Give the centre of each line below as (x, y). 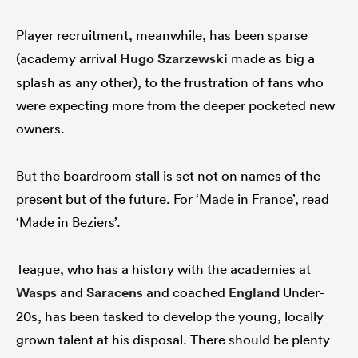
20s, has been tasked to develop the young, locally (170, 316)
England (254, 293)
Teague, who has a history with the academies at (163, 269)
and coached (186, 292)
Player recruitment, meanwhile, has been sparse (162, 35)
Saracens (115, 293)
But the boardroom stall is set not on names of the (168, 176)
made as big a (271, 58)
